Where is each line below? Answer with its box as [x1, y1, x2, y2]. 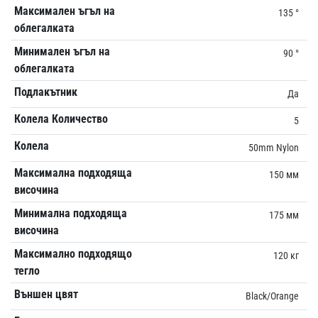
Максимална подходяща [13, 165, 132, 180]
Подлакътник [13, 84, 77, 99]
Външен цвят [13, 287, 78, 301]
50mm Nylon [248, 141, 299, 153]
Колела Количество [13, 111, 108, 126]
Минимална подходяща [13, 206, 127, 220]
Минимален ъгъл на [13, 44, 110, 58]
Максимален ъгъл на [13, 4, 115, 18]
